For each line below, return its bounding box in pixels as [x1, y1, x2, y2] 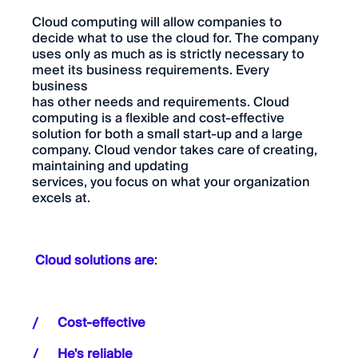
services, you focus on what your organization [32, 170, 310, 193]
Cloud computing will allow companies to [32, 10, 282, 34]
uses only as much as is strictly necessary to [32, 42, 304, 66]
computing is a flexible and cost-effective [32, 106, 284, 129]
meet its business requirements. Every [32, 58, 269, 82]
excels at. [32, 186, 90, 209]
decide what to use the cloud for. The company [32, 26, 319, 50]
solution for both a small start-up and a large [32, 122, 303, 145]
